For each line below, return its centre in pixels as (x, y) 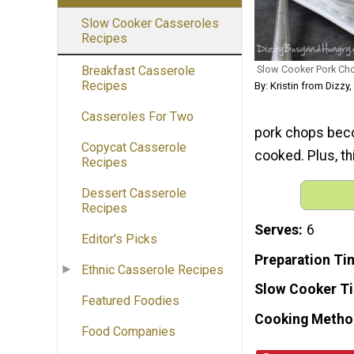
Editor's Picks (119, 239)
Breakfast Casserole (138, 71)
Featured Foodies (130, 301)
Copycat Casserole (134, 148)
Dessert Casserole (134, 194)
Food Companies (128, 332)
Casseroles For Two (137, 117)
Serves (277, 230)
